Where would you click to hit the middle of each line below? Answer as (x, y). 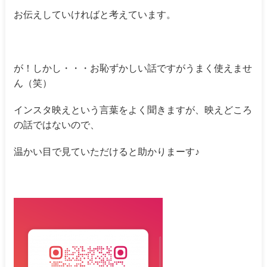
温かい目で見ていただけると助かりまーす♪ (107, 152)
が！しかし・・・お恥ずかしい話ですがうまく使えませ (133, 69)
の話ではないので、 (57, 125)
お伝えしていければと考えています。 (95, 15)
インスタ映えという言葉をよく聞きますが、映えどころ (133, 110)
